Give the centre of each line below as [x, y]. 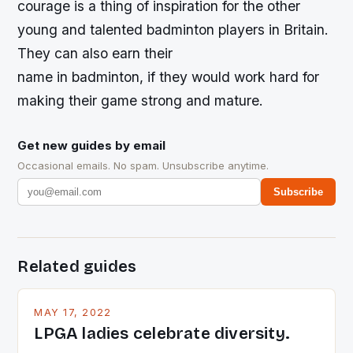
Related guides [77, 266]
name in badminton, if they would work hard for [169, 76]
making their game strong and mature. [141, 100]
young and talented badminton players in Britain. [173, 29]
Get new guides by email [92, 145]
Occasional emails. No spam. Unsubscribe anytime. [143, 165]
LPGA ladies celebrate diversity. [162, 333]
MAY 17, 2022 [73, 312]
